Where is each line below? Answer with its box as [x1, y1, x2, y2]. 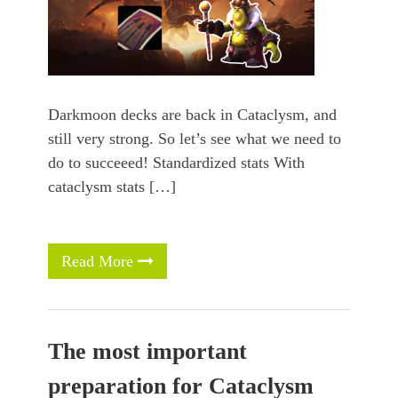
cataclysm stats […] [48, 178, 176, 196]
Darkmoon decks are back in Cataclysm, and [48, 106, 337, 124]
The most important [48, 338, 247, 365]
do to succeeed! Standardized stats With [48, 154, 305, 172]
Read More [61, 252, 138, 271]
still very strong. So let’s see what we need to [48, 130, 341, 148]
